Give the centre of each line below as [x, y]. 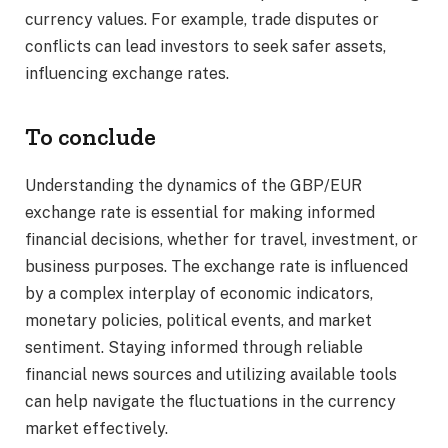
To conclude [90, 137]
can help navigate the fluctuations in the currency [210, 402]
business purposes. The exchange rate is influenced [216, 267]
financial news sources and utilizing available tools [211, 375]
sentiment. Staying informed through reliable [194, 348]
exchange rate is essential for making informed [200, 213]
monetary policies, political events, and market [198, 321]
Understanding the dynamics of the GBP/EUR [193, 186]
